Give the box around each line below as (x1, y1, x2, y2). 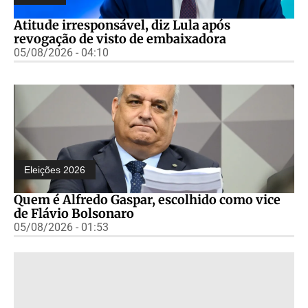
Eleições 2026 (24, 164, 85, 175)
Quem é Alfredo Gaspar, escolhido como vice (14, 191, 280, 208)
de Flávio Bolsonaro (14, 205, 134, 221)
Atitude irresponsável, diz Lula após (14, 16, 230, 33)
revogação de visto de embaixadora (14, 30, 226, 47)
